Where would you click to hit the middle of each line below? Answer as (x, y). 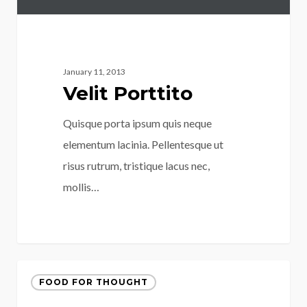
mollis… (82, 186)
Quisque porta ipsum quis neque (138, 123)
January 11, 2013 (95, 71)
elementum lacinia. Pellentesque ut (144, 144)
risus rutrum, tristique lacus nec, (137, 165)
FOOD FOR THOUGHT (93, 282)
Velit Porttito (128, 93)
